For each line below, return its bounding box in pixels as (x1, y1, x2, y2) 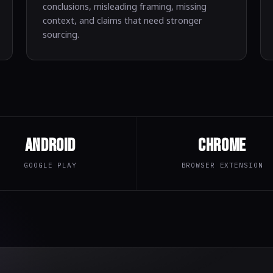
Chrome (198, 135, 246, 157)
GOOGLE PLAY (24, 161, 77, 169)
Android (24, 135, 76, 157)
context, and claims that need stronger (43, 14, 203, 26)
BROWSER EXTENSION (181, 161, 263, 169)
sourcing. (43, 28, 80, 40)
